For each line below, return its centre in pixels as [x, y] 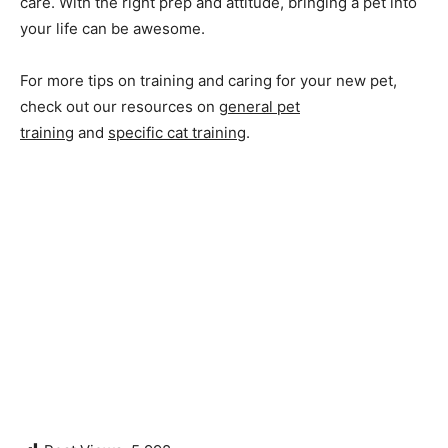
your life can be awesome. [112, 29]
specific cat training [177, 133]
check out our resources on [119, 107]
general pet [259, 107]
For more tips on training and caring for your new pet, [208, 81]
